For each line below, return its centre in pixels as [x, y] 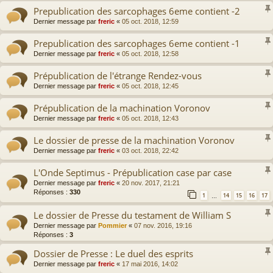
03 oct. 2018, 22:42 [150, 151]
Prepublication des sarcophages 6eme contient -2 [137, 11]
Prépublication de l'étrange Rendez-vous [118, 76]
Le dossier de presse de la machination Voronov [134, 140]
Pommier [112, 225]
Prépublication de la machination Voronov [122, 108]
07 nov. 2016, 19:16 [163, 225]
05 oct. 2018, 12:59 [150, 22]
